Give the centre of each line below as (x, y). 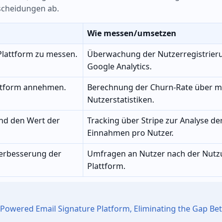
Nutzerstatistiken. (121, 100)
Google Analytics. (119, 67)
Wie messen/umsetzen (132, 33)
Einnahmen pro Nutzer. (130, 133)
